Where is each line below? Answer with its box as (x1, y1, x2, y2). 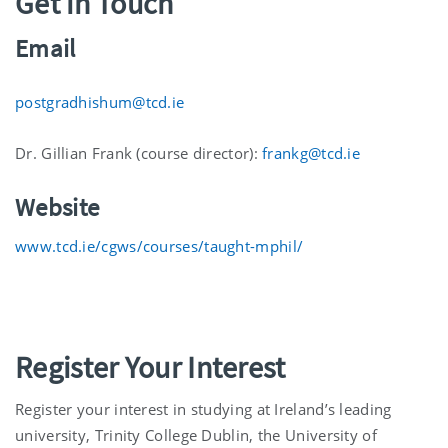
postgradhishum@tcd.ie (15, 92, 185, 113)
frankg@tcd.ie (262, 143, 361, 164)
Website (15, 191, 100, 224)
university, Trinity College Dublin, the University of (15, 425, 377, 446)
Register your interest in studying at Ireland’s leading (15, 399, 392, 420)
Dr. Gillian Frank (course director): (15, 143, 263, 164)
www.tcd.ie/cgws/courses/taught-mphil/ (15, 236, 304, 257)
